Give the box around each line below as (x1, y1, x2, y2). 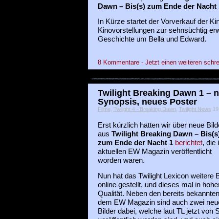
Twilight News (178, 106, 211, 112)
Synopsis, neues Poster (97, 96, 197, 107)
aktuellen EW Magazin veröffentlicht (97, 148, 212, 156)
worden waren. (97, 156, 145, 165)
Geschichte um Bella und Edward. (97, 35, 206, 43)
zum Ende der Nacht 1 (97, 139, 173, 147)
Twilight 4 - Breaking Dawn (113, 106, 176, 112)
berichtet (175, 139, 202, 147)
